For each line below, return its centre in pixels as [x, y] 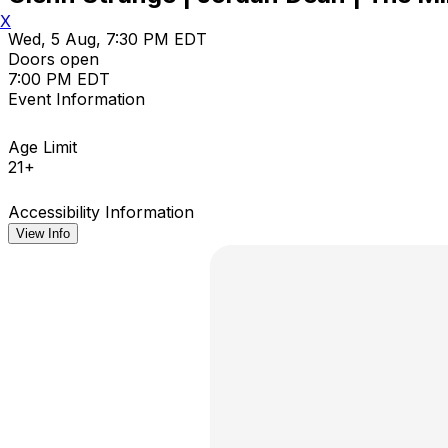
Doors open [53, 58]
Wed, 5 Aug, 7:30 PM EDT [107, 38]
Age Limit [42, 146]
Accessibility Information [101, 211]
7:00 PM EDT [59, 78]
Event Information [76, 98]
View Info [43, 233]
